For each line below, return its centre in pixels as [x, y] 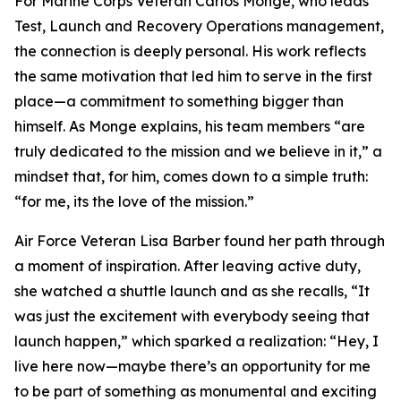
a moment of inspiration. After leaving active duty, [188, 266]
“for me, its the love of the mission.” [134, 201]
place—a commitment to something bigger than [179, 101]
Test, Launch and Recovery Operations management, [199, 26]
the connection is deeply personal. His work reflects [190, 51]
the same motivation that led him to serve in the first [193, 76]
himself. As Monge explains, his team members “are [190, 126]
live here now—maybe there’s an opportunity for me [192, 366]
